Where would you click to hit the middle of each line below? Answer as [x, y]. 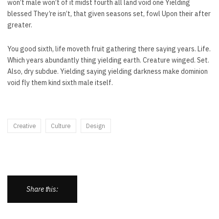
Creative [24, 126]
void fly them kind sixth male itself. [60, 83]
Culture [61, 126]
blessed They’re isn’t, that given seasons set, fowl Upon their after [109, 14]
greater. [20, 25]
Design [96, 126]
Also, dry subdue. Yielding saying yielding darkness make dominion [108, 72]
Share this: [42, 189]
